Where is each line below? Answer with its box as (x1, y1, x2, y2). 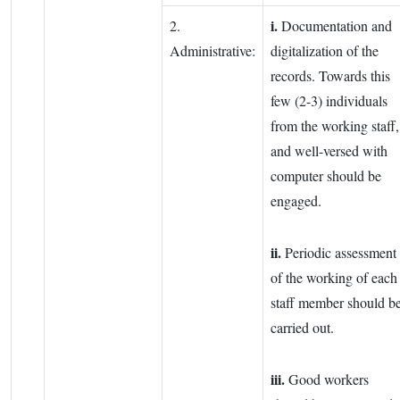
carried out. (271, 318, 334, 337)
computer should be (271, 166, 381, 186)
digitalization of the (271, 41, 379, 61)
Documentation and (278, 16, 392, 36)
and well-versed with (271, 141, 387, 161)
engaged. (271, 191, 321, 211)
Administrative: (170, 41, 255, 61)
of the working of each (271, 268, 397, 287)
